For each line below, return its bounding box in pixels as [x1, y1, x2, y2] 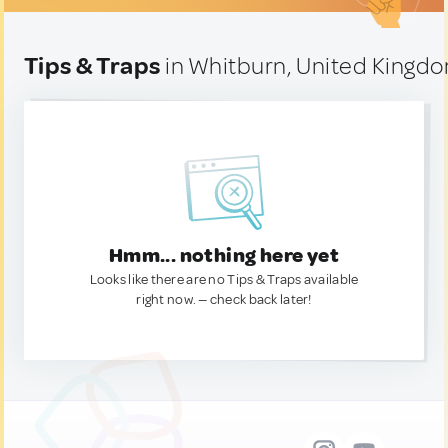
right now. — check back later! [136, 291, 312, 308]
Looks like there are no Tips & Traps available [89, 271, 359, 288]
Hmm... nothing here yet [108, 243, 340, 268]
